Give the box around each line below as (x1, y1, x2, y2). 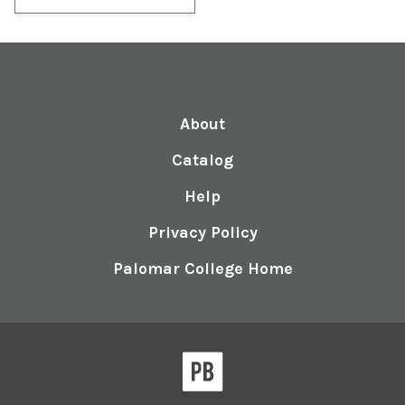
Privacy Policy (147, 222, 258, 242)
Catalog (172, 150, 233, 170)
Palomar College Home (112, 259, 293, 278)
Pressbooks (221, 353, 298, 370)
